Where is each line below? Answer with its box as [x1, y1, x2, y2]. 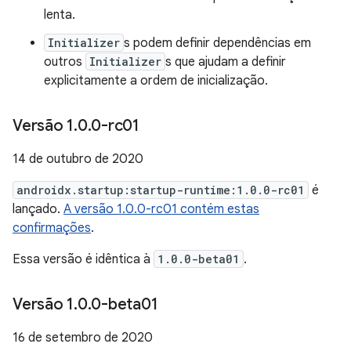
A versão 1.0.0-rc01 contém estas [63, 201, 259, 217]
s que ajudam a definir [165, 54, 286, 70]
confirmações [13, 220, 91, 236]
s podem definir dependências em [124, 35, 311, 51]
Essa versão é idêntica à [13, 251, 154, 267]
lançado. [13, 201, 63, 217]
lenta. [44, 7, 75, 23]
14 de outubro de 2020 [13, 151, 143, 167]
